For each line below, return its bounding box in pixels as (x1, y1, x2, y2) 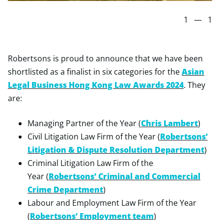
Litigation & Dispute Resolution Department (27, 144, 204, 155)
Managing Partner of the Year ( (27, 118, 141, 129)
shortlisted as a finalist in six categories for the (8, 66, 182, 77)
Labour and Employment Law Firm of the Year (27, 197, 196, 208)
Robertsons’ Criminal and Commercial (49, 171, 200, 182)
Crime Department (27, 184, 103, 195)
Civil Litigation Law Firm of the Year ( (27, 131, 160, 142)
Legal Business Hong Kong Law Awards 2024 (8, 80, 184, 90)
